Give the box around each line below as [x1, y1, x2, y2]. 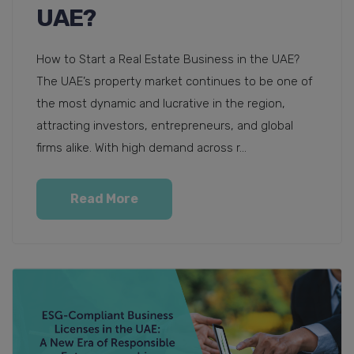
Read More [70, 190, 138, 206]
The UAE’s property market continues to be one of [36, 73, 313, 88]
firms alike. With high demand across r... [36, 140, 247, 155]
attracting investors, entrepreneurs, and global [36, 118, 293, 133]
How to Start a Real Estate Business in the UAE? [36, 51, 299, 66]
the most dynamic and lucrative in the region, [36, 96, 285, 111]
